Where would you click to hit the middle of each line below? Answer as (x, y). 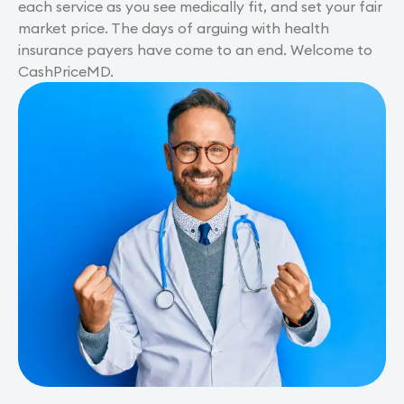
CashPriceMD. (66, 72)
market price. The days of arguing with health (174, 28)
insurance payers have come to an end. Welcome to (195, 50)
